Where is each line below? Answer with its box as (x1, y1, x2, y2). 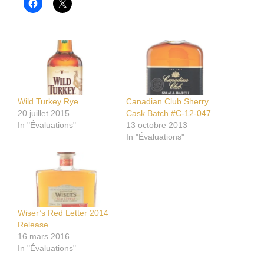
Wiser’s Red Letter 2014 (18, 208, 108, 218)
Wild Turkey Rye (18, 96, 78, 106)
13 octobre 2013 (126, 120, 187, 130)
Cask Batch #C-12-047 (126, 108, 211, 118)
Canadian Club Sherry (126, 96, 209, 106)
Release (18, 220, 48, 230)
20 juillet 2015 (18, 108, 70, 118)
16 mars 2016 (18, 232, 70, 242)
